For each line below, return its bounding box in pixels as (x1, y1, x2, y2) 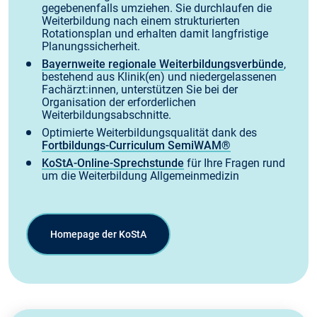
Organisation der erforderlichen (42, 96, 196, 110)
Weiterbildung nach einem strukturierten (42, 14, 240, 28)
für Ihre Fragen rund (184, 156, 285, 171)
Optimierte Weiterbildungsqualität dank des (42, 126, 257, 140)
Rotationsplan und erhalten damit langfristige (42, 27, 268, 41)
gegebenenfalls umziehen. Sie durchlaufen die (42, 1, 272, 16)
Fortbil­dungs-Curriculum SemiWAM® (42, 139, 231, 153)
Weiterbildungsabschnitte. (42, 108, 171, 122)
